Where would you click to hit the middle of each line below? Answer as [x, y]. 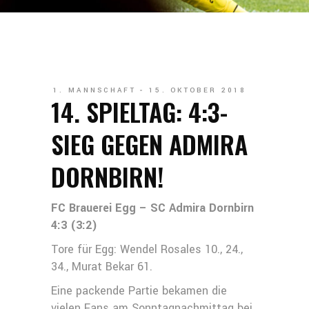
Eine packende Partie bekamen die [139, 291]
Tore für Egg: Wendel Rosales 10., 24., [147, 249]
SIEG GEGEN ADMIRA [149, 144]
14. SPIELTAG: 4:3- [139, 111]
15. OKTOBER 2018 [198, 90]
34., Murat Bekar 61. [102, 267]
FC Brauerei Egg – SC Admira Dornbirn [152, 208]
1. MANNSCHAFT [94, 90]
